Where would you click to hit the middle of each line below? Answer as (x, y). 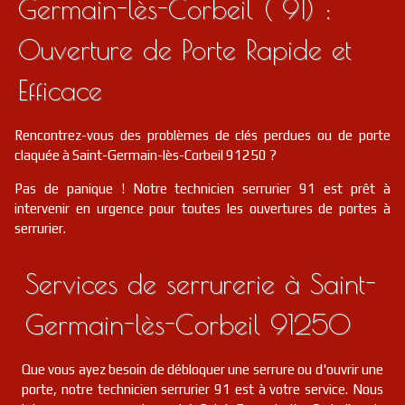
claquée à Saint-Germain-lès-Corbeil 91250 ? (146, 155)
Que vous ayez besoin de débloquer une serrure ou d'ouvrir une (202, 369)
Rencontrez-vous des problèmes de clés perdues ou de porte (202, 135)
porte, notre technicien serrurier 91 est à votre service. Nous (202, 389)
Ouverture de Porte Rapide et (185, 49)
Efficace (60, 90)
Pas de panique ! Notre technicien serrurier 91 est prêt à (202, 188)
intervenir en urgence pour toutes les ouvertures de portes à (202, 208)
